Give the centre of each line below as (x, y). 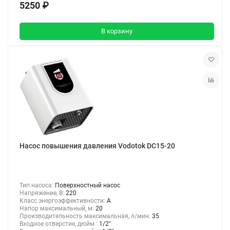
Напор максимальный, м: (57, 208)
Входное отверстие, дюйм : (59, 224)
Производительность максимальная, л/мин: (86, 216)
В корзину (117, 31)
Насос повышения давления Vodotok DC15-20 (97, 146)
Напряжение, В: (43, 193)
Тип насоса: (37, 185)
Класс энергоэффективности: (63, 200)
